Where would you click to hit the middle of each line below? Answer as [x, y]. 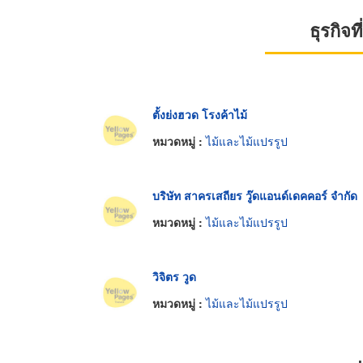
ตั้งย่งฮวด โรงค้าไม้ [200, 114]
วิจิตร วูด [174, 276]
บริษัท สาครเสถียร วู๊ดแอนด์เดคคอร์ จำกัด [255, 195]
